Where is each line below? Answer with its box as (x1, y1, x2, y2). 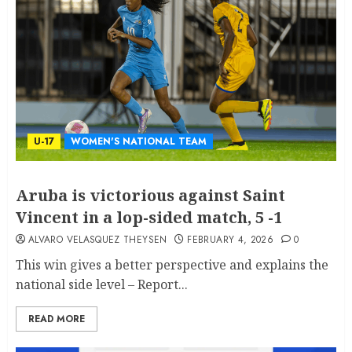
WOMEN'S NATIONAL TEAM (71, 134, 207, 149)
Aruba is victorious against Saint (16, 185, 285, 207)
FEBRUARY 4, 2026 (187, 233, 274, 247)
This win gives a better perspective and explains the (16, 256, 328, 274)
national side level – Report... (16, 276, 188, 294)
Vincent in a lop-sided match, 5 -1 (16, 207, 282, 229)
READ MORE (28, 312, 85, 327)
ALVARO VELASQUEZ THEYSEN (28, 233, 167, 247)
